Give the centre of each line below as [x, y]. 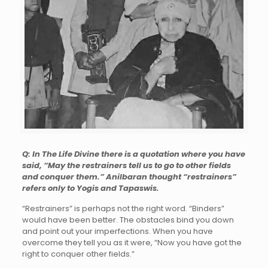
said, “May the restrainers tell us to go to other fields [126, 165]
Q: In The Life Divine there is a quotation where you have [133, 154]
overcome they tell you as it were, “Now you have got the [132, 242]
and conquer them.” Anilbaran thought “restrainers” [129, 176]
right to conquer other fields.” [78, 254]
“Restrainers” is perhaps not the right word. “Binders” [123, 208]
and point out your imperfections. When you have [117, 231]
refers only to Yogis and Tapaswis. [90, 188]
